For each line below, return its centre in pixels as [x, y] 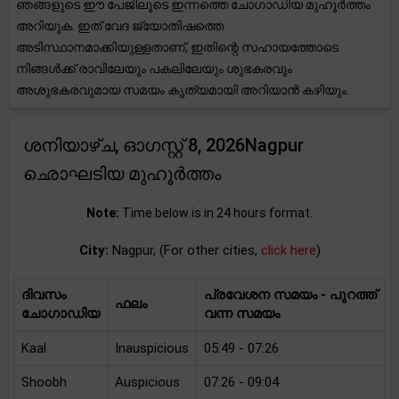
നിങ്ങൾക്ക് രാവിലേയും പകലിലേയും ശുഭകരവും [154, 69]
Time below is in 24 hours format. [216, 213]
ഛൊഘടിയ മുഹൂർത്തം [122, 174]
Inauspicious [152, 348]
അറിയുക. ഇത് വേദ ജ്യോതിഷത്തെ [120, 26]
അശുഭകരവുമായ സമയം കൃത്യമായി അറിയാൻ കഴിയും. [183, 90]
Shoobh [44, 382]
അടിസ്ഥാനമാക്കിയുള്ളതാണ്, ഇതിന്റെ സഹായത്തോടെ [177, 47]
